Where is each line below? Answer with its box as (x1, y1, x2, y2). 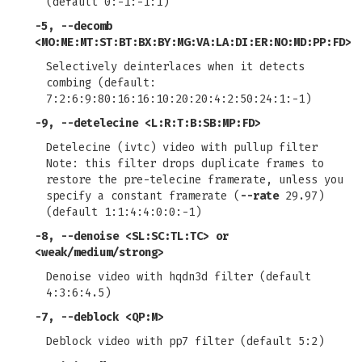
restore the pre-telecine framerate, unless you (46, 173, 343, 187)
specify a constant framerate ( (46, 189, 240, 203)
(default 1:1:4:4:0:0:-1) (46, 205, 201, 219)
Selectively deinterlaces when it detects (46, 60, 305, 74)
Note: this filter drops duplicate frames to (46, 157, 324, 170)
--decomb (61, 19, 112, 33)
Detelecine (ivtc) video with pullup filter (46, 141, 318, 154)
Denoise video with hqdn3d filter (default (46, 270, 311, 284)
